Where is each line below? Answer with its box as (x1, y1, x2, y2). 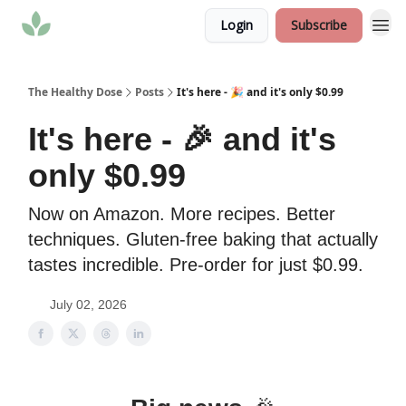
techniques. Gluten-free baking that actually (28, 229, 378, 249)
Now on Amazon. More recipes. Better (28, 204, 335, 224)
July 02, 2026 (50, 297, 127, 312)
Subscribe (291, 16, 347, 34)
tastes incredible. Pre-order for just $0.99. (28, 255, 363, 275)
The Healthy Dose (28, 84, 122, 100)
